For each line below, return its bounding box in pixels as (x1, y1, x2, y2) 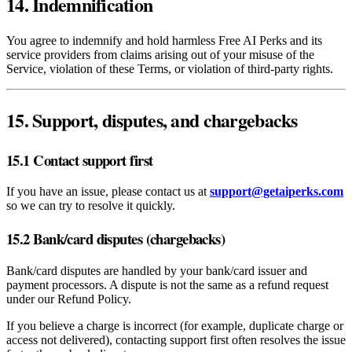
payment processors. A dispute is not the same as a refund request (6, 277, 328, 291)
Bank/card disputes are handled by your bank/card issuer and (6, 263, 307, 277)
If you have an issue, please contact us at (6, 185, 210, 199)
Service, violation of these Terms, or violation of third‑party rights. (6, 61, 333, 75)
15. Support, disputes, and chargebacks (6, 105, 298, 134)
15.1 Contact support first (6, 148, 153, 170)
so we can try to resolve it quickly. (6, 199, 175, 213)
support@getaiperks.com (210, 185, 343, 199)
